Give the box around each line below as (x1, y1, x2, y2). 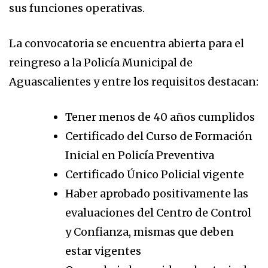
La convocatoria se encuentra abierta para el (9, 36, 244, 50)
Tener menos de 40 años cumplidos (65, 110, 255, 124)
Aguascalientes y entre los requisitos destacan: (9, 75, 258, 89)
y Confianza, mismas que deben (65, 225, 234, 239)
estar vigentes (65, 244, 141, 258)
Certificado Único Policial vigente (65, 167, 244, 181)
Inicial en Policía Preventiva (65, 148, 214, 162)
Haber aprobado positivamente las (65, 187, 248, 200)
